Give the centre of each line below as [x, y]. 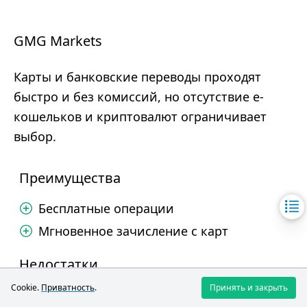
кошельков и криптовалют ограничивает [140, 116]
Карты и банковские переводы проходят [137, 77]
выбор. [35, 136]
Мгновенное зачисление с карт [133, 231]
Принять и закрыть [249, 287]
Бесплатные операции [106, 208]
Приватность [68, 287]
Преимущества [70, 178]
